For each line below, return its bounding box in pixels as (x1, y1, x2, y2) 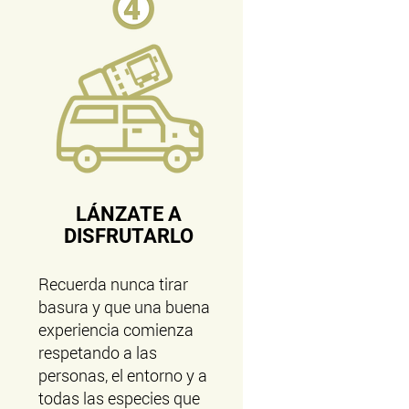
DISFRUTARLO (64, 225, 194, 247)
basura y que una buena (37, 296, 210, 318)
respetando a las (37, 341, 157, 363)
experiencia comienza (37, 319, 194, 341)
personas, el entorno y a (37, 364, 207, 386)
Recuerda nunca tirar (37, 273, 188, 295)
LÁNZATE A (76, 203, 183, 225)
